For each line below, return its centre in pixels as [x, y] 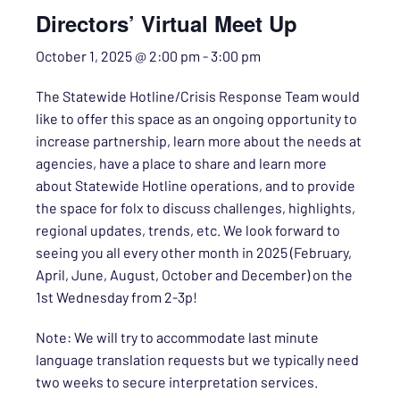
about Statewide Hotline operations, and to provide [196, 185]
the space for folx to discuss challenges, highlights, [196, 208]
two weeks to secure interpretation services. [177, 382]
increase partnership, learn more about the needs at [199, 141]
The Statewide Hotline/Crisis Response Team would [198, 96]
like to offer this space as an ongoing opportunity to [196, 118]
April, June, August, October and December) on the [194, 275]
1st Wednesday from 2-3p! [117, 297]
